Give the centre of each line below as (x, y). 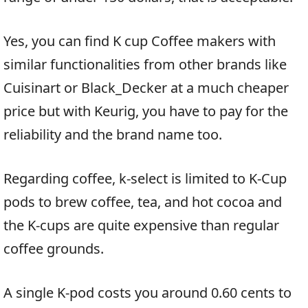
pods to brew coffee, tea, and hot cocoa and (143, 201)
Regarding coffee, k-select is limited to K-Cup (145, 178)
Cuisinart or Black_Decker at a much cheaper (146, 87)
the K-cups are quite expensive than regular (141, 225)
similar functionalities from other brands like (145, 64)
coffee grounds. (54, 248)
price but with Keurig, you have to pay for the (146, 111)
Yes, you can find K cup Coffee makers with (140, 41)
